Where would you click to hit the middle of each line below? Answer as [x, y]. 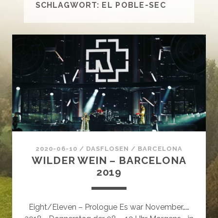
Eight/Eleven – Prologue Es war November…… [109, 207]
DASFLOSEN [108, 149]
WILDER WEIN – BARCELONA [109, 161]
